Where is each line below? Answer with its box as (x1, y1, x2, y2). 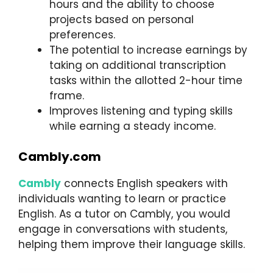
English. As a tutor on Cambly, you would (18, 207, 230, 222)
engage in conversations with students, (18, 222, 227, 237)
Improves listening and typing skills (49, 103, 233, 118)
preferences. (49, 27, 115, 42)
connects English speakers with (61, 176, 228, 191)
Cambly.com (18, 148, 101, 166)
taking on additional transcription (49, 57, 226, 73)
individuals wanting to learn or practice (18, 191, 226, 207)
